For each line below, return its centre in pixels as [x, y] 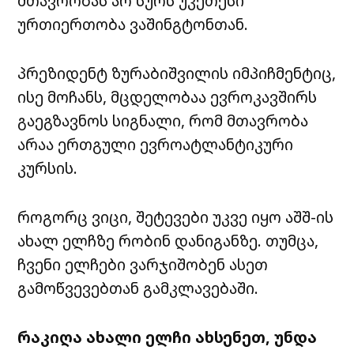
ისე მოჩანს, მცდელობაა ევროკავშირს [168, 97]
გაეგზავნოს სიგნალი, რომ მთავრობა [163, 121]
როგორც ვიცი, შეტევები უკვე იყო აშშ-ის [176, 217]
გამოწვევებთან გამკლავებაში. [138, 288]
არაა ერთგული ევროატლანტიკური [156, 145]
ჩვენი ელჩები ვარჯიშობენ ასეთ [143, 265]
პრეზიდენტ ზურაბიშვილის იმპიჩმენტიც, [177, 73]
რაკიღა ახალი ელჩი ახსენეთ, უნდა [168, 337]
